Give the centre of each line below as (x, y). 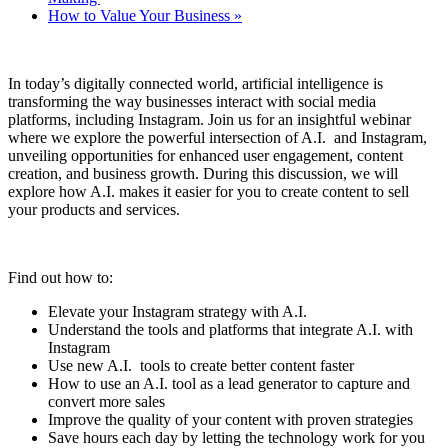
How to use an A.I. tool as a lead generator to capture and (229, 383)
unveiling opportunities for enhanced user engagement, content (205, 155)
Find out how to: (60, 277)
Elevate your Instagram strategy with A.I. (177, 311)
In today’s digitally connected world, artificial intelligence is (195, 83)
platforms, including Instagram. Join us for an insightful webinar (209, 119)
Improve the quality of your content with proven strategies (230, 419)
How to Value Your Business (141, 15)
